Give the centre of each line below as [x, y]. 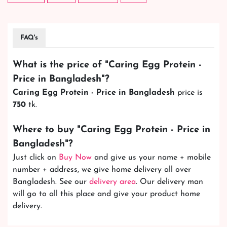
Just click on [36, 158]
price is [189, 93]
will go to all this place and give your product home [106, 194]
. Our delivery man [169, 182]
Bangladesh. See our [51, 182]
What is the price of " [61, 65]
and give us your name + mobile [151, 158]
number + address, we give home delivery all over [102, 170]
